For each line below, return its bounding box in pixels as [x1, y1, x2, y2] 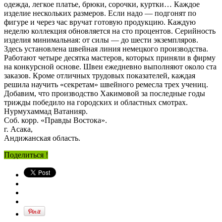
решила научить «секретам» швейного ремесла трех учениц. [4, 80, 208, 89]
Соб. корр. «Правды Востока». [4, 115, 107, 124]
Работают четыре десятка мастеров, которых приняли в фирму [4, 53, 216, 62]
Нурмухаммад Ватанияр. [4, 107, 88, 115]
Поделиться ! [4, 150, 48, 159]
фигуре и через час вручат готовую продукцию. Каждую [4, 17, 196, 26]
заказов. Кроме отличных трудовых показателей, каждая [4, 71, 195, 80]
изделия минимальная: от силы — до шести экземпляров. [4, 35, 198, 44]
